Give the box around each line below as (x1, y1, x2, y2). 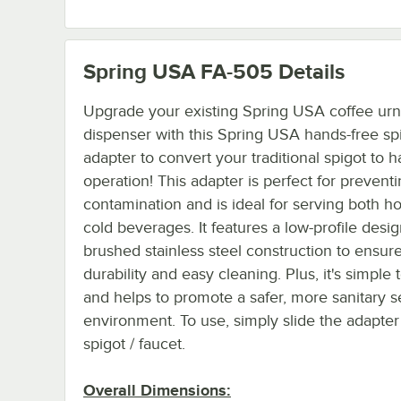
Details (273, 58, 345, 83)
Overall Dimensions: (83, 380, 231, 399)
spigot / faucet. (83, 334, 185, 353)
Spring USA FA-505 (83, 58, 273, 83)
